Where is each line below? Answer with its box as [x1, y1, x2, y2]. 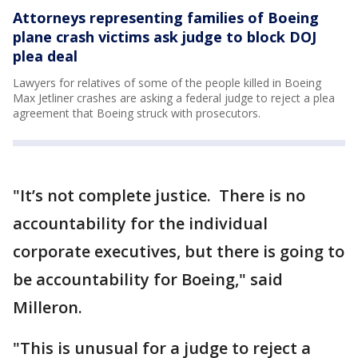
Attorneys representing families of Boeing [13, 8, 319, 28]
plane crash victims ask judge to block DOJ [13, 27, 316, 47]
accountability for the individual [13, 213, 268, 235]
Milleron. [13, 296, 82, 319]
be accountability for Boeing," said [13, 268, 283, 291]
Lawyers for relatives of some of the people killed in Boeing [13, 75, 321, 91]
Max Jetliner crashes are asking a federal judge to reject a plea [13, 90, 335, 106]
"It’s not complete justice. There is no [13, 185, 305, 207]
